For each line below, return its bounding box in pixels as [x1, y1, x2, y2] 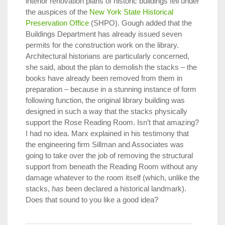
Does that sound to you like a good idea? [26, 195, 158, 204]
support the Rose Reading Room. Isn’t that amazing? [26, 118, 199, 127]
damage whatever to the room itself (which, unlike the [26, 173, 199, 182]
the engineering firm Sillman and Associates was [26, 140, 184, 149]
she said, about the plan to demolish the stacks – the [26, 63, 197, 72]
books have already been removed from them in [26, 74, 182, 83]
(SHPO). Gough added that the [89, 19, 192, 28]
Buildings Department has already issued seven [26, 30, 182, 39]
